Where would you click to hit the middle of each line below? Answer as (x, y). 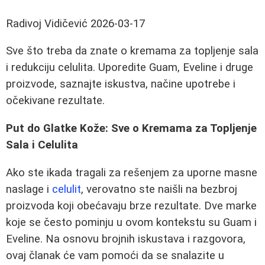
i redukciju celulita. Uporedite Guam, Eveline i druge (130, 68)
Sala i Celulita (42, 145)
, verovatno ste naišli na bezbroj (159, 189)
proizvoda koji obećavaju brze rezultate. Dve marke (131, 206)
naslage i (29, 189)
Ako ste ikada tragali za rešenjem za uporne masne (132, 172)
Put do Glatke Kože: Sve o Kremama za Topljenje (131, 129)
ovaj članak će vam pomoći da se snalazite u (115, 255)
